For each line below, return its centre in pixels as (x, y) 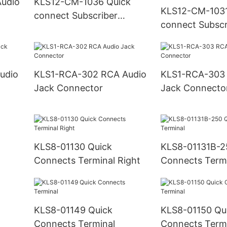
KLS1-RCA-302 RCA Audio (67, 74)
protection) (185, 52)
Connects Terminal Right (87, 160)
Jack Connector (68, 88)
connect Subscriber (75, 15)
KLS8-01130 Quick (73, 146)
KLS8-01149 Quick (73, 210)
